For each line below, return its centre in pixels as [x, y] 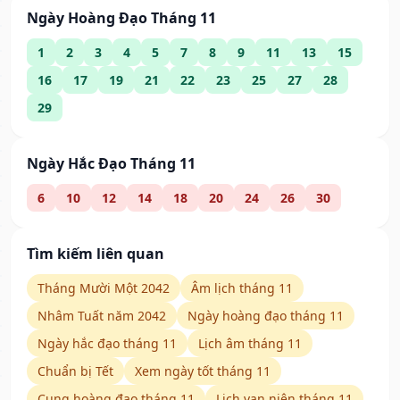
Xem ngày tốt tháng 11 [203, 371]
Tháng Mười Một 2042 [104, 288]
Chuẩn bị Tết [75, 371]
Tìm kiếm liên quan [96, 254]
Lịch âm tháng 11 [250, 344]
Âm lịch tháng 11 [242, 288]
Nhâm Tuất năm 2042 [102, 316]
